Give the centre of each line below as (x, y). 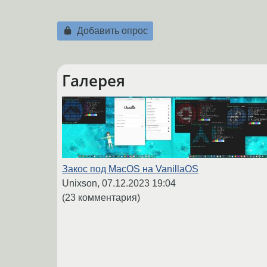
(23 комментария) (101, 198)
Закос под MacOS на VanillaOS (130, 169)
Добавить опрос (111, 31)
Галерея (94, 80)
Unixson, (82, 184)
